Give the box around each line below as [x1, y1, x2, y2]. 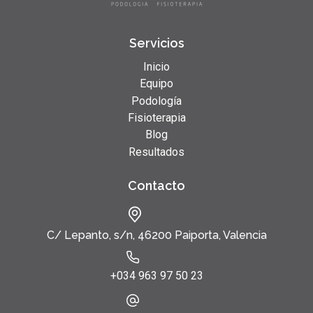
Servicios [129, 35, 184, 50]
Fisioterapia [127, 110, 186, 124]
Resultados [129, 145, 184, 159]
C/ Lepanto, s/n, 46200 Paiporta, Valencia [46, 228, 267, 242]
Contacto [128, 178, 185, 194]
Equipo [140, 77, 173, 91]
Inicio [143, 59, 170, 73]
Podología [131, 94, 182, 108]
